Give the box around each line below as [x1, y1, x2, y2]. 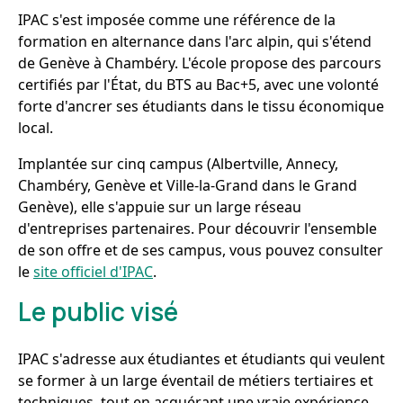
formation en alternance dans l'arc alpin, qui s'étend [18, 31, 372, 51]
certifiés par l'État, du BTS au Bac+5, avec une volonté [18, 75, 379, 94]
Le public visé [18, 294, 178, 328]
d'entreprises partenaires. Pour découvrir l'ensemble [18, 219, 377, 238]
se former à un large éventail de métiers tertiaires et [18, 371, 373, 390]
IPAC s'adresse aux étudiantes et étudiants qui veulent [18, 349, 385, 369]
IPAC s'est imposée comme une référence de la [18, 10, 336, 30]
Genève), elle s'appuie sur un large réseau [18, 197, 301, 217]
